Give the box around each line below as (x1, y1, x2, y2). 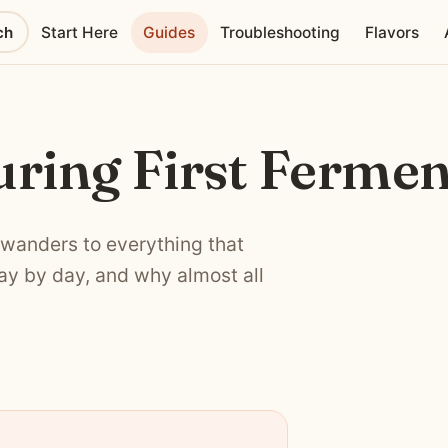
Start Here (41, 22, 119, 42)
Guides (143, 22, 196, 42)
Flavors (365, 22, 420, 42)
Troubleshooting (220, 22, 341, 42)
